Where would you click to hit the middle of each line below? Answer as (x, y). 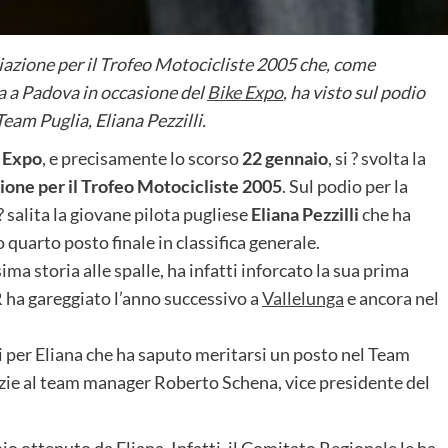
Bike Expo (245, 91)
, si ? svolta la (377, 157)
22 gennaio (285, 157)
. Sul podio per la (345, 185)
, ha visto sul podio (354, 91)
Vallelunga (303, 297)
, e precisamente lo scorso (142, 157)
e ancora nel (391, 297)
